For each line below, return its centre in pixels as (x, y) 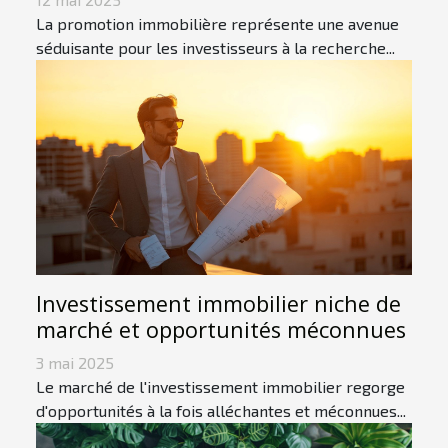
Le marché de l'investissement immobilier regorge (220, 386)
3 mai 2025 (75, 362)
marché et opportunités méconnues (221, 329)
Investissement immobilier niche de (218, 303)
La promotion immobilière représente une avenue (217, 24)
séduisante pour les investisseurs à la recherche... (215, 48)
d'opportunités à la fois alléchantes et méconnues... (221, 410)
